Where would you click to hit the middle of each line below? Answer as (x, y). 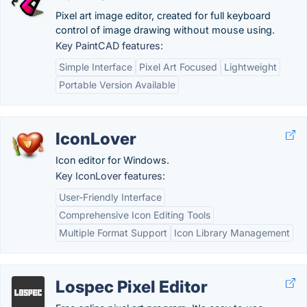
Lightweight (250, 67)
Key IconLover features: (110, 176)
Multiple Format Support (113, 233)
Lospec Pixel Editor (132, 287)
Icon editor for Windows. (112, 160)
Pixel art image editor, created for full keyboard (163, 15)
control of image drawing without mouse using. (165, 30)
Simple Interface (96, 67)
